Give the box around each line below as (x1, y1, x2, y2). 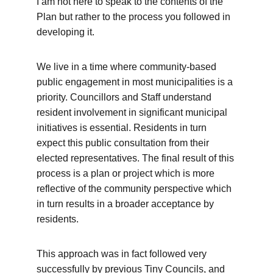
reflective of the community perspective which (37, 183, 234, 194)
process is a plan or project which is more (37, 168, 217, 179)
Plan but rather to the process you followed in (37, 12, 233, 22)
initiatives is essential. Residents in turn (37, 122, 209, 133)
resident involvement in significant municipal (37, 107, 230, 118)
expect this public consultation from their (37, 138, 211, 148)
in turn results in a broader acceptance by (37, 199, 216, 209)
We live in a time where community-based (37, 62, 219, 72)
